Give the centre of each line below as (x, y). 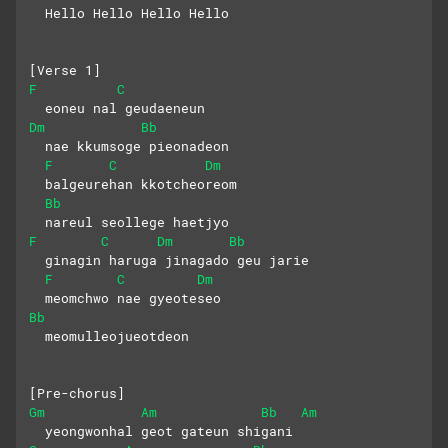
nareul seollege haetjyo (129, 222)
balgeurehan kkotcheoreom (137, 184)
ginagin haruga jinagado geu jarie (169, 260)
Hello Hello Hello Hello (129, 13)
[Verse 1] (65, 70)
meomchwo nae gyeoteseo (129, 298)
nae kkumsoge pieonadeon (129, 146)
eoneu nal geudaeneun (121, 108)
